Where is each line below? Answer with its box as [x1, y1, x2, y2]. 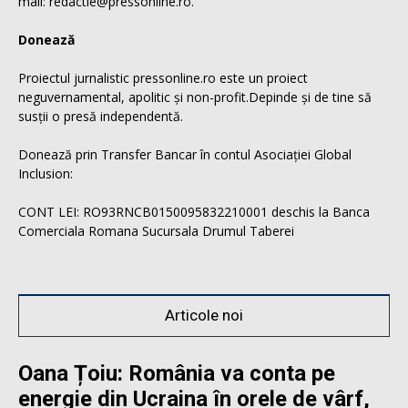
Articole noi [165, 306, 243, 325]
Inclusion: [18, 165, 73, 183]
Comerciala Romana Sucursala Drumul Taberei [18, 222, 294, 240]
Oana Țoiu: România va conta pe [18, 361, 335, 387]
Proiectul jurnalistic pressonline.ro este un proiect [18, 69, 308, 87]
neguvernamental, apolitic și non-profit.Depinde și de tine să [18, 88, 372, 107]
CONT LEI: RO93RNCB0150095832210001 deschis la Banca [18, 203, 370, 221]
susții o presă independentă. [18, 107, 183, 126]
